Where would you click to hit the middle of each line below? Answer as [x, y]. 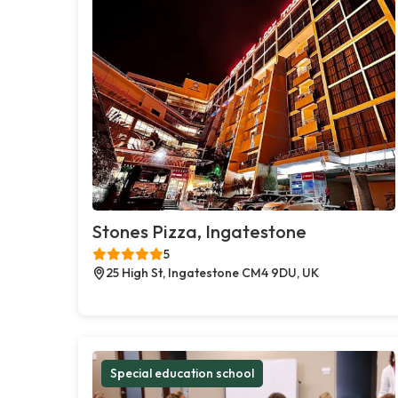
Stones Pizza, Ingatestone [199, 231]
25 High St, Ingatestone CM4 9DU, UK [212, 272]
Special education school [182, 373]
